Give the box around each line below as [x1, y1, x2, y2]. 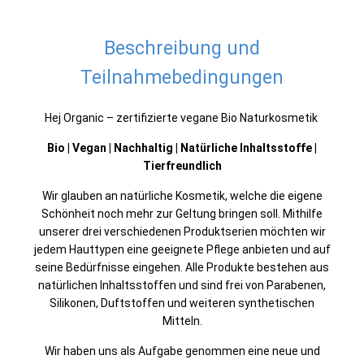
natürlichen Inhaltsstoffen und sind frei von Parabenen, [38, 279, 326, 292]
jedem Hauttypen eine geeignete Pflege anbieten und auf [33, 243, 331, 256]
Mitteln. [162, 314, 202, 327]
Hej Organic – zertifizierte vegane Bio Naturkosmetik [44, 111, 320, 124]
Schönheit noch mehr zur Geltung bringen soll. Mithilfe [41, 207, 323, 220]
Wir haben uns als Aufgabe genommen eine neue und [44, 344, 320, 357]
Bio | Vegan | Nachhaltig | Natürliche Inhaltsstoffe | [47, 141, 317, 154]
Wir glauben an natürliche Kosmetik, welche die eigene [41, 189, 323, 202]
